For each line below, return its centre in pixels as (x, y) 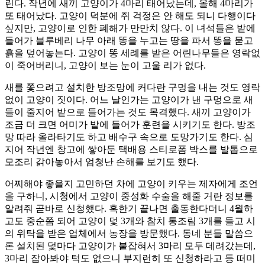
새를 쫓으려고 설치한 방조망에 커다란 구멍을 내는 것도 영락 (132, 88)
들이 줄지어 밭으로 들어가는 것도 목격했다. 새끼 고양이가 (128, 112)
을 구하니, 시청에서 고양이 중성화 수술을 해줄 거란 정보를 (129, 196)
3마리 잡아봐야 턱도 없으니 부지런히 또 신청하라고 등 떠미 (130, 258)
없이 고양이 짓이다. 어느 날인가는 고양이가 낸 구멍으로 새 (129, 100)
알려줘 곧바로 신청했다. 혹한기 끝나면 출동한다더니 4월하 (129, 209)
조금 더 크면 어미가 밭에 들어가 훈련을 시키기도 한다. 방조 (130, 125)
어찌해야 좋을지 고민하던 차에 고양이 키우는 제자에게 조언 (131, 184)
